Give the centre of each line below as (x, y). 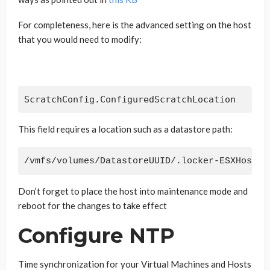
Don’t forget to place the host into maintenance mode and (133, 191)
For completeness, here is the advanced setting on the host (135, 25)
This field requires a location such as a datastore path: (125, 129)
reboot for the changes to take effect (93, 206)
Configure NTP (96, 236)
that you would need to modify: (80, 39)
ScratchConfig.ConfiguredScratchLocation (130, 99)
